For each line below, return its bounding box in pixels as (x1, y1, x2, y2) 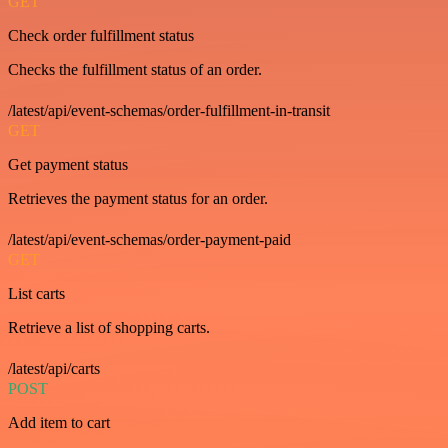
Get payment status (8, 156, 128, 173)
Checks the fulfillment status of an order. (8, 61, 262, 78)
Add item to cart (8, 414, 110, 431)
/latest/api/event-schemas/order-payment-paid (8, 231, 291, 248)
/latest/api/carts (8, 360, 100, 377)
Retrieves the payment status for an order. (8, 190, 268, 207)
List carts (8, 285, 65, 302)
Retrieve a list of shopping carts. (8, 319, 210, 336)
